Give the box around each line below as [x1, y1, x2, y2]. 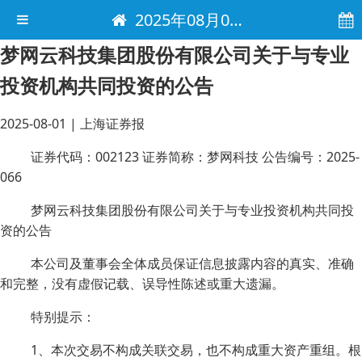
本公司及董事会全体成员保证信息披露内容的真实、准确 [31, 255, 354, 272]
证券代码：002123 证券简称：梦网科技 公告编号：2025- [31, 148, 360, 166]
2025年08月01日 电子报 [135, 9, 230, 31]
